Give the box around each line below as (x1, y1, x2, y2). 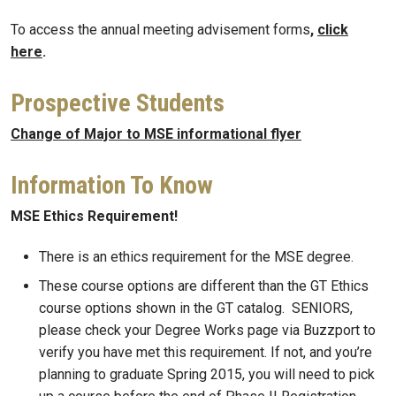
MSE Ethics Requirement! (11, 208, 178, 225)
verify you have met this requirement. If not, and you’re (39, 343, 372, 361)
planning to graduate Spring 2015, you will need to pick (39, 365, 375, 383)
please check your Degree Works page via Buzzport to (39, 321, 376, 339)
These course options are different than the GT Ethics (39, 277, 369, 294)
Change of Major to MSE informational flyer (11, 126, 301, 143)
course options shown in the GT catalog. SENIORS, (39, 299, 353, 316)
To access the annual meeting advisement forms (11, 21, 310, 39)
